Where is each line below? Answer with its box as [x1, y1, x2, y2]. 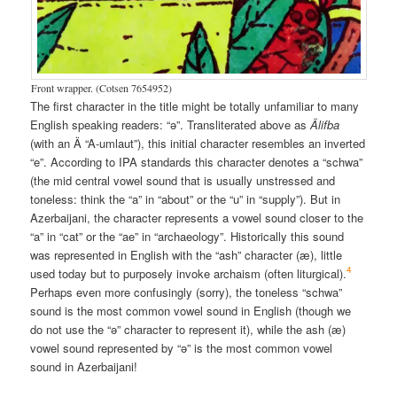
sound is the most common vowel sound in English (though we [30, 301, 352, 319]
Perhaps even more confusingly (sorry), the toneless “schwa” [30, 283, 343, 300]
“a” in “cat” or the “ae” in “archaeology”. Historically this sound [30, 227, 345, 245]
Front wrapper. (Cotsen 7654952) [30, 80, 172, 95]
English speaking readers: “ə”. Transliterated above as [30, 115, 311, 133]
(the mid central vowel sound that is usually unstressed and [30, 171, 336, 189]
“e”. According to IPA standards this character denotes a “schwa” [30, 152, 363, 170]
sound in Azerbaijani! [30, 357, 138, 375]
